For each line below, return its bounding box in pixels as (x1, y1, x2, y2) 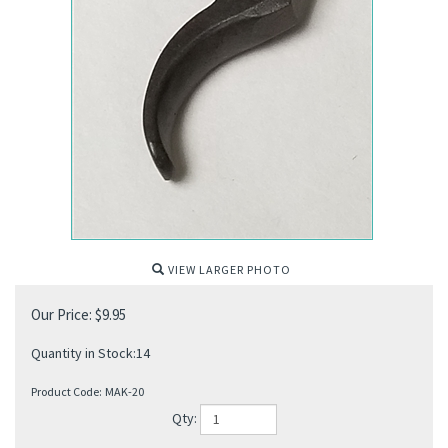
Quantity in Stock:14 (31, 344, 150, 362)
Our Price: (31, 305, 92, 324)
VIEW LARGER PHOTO (165, 262, 291, 277)
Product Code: (31, 384, 102, 399)
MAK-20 (105, 384, 144, 399)
